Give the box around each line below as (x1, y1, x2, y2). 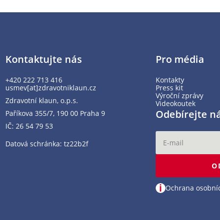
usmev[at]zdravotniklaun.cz (5, 82, 96, 92)
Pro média (156, 52, 205, 66)
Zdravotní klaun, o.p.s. (5, 95, 78, 105)
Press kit (156, 82, 184, 92)
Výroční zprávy (156, 90, 204, 100)
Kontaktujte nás (5, 52, 82, 66)
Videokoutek (156, 98, 196, 108)
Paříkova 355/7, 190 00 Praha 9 (5, 108, 105, 118)
